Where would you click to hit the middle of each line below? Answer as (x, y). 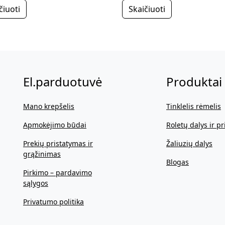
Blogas (178, 162)
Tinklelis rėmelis (194, 106)
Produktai (194, 81)
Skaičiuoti (147, 9)
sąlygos (36, 183)
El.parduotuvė (63, 81)
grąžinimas (42, 154)
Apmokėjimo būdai (55, 125)
